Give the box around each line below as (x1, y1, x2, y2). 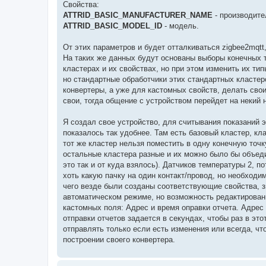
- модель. (162, 21, 199, 30)
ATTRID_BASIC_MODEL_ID (63, 21, 162, 30)
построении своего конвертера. (63, 235, 175, 244)
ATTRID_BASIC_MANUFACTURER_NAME (63, 10, 213, 20)
